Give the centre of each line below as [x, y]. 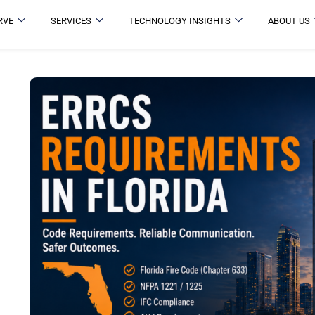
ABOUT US [289, 20]
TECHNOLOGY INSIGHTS [180, 20]
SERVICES [71, 20]
